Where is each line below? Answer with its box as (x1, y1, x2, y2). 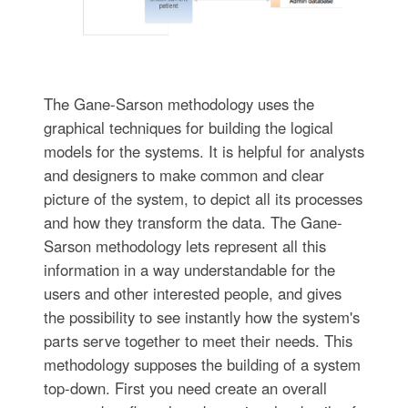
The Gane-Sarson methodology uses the (43, 93, 314, 116)
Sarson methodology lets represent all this (43, 235, 326, 258)
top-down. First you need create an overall (43, 377, 327, 400)
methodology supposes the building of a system (43, 353, 361, 376)
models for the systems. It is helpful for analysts (43, 140, 364, 163)
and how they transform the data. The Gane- (43, 211, 342, 234)
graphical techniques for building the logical (43, 117, 333, 139)
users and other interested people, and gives (43, 282, 342, 305)
